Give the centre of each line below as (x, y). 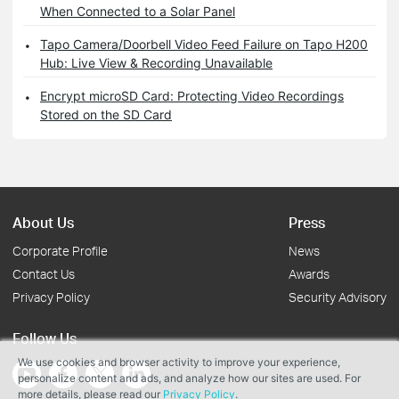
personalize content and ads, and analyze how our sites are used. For (189, 378)
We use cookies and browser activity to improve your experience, (179, 362)
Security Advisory (338, 297)
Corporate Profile (60, 251)
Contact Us (44, 274)
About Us (43, 223)
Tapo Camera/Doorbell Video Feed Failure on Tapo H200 (204, 45)
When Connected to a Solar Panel (138, 12)
